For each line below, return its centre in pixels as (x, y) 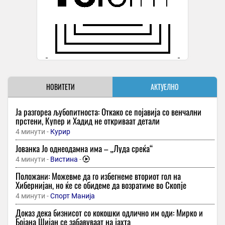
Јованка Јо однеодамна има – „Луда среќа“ (84, 149)
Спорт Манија (73, 196)
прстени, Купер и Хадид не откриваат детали (88, 121)
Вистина (64, 159)
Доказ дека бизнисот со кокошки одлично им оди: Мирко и (109, 213)
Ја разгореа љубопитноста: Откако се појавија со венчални (108, 112)
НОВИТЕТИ (60, 87)
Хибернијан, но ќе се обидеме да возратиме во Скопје (101, 185)
